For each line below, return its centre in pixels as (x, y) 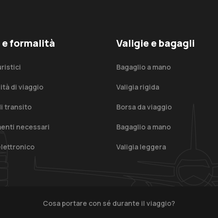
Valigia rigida (138, 87)
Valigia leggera (141, 147)
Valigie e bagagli (155, 43)
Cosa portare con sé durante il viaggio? (109, 203)
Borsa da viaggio (144, 107)
